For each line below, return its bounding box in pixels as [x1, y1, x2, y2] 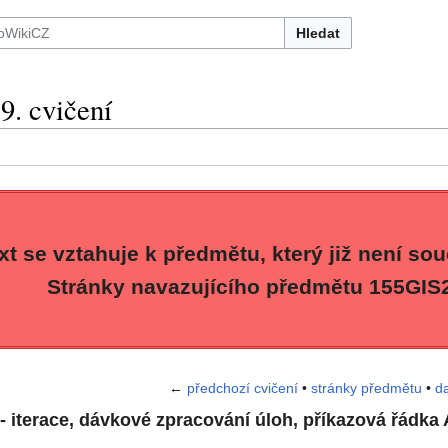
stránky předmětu [311, 380, 422, 397]
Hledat [296, 25, 340, 41]
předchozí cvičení [187, 380, 298, 397]
